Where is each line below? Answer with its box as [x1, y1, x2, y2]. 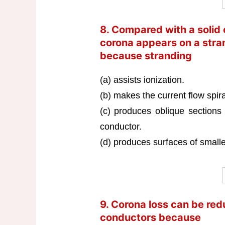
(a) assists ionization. [99, 74, 184, 85]
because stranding [99, 49, 192, 62]
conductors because [99, 211, 201, 224]
